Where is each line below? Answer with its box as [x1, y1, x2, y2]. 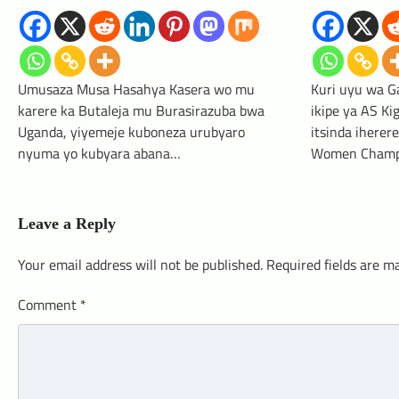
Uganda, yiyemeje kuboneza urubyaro [18, 121, 245, 143]
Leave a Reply [18, 215, 116, 233]
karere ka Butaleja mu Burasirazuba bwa [18, 100, 265, 122]
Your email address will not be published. [18, 254, 263, 276]
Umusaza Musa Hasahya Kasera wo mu [18, 78, 255, 101]
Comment [18, 294, 80, 316]
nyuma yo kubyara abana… [18, 142, 181, 165]
